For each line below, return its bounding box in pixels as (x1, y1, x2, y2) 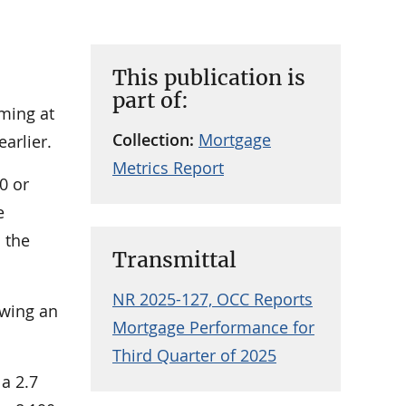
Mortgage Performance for (111, 316, 314, 338)
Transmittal (111, 246, 237, 273)
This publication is (111, 64, 305, 92)
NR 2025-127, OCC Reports (111, 288, 313, 310)
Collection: (111, 129, 198, 151)
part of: (111, 87, 188, 114)
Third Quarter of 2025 (111, 344, 276, 366)
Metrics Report (111, 157, 224, 179)
